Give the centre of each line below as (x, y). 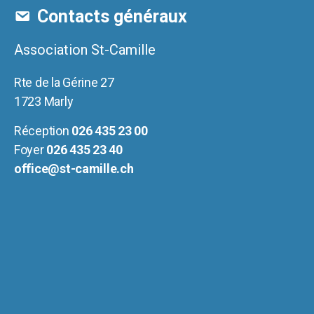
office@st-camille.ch (74, 168)
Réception (43, 130)
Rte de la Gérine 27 (64, 82)
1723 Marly (44, 101)
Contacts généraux (112, 16)
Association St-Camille (85, 49)
